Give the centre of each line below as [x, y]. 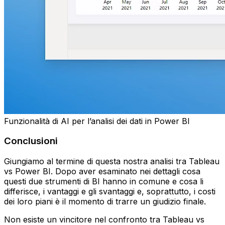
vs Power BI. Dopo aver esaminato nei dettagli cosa [102, 171]
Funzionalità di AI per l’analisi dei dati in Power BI [97, 121]
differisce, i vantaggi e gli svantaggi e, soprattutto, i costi [110, 191]
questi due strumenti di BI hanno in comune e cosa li [104, 181]
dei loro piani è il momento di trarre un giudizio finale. [105, 201]
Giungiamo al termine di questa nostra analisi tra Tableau [112, 161]
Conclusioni [31, 141]
